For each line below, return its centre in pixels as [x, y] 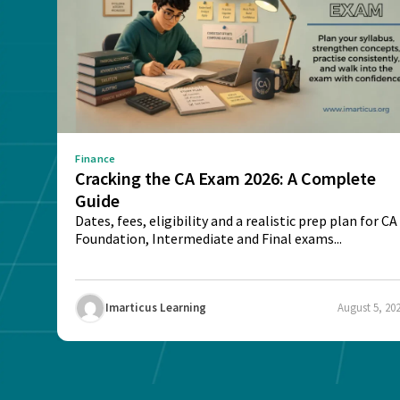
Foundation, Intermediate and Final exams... [209, 238]
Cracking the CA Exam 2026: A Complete [226, 178]
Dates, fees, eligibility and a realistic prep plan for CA [237, 220]
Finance [96, 158]
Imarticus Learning [156, 308]
